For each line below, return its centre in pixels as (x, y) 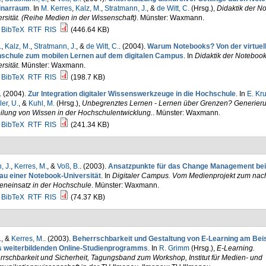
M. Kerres (56, 8)
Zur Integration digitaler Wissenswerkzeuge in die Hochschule (132, 94)
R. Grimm (174, 248)
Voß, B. (68, 166)
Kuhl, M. (41, 103)
